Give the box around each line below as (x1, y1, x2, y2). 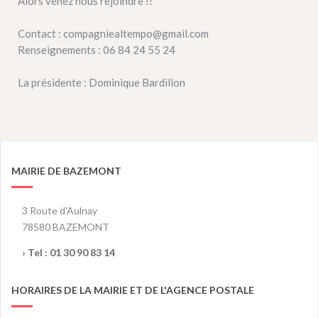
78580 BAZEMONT (22, 221, 109, 233)
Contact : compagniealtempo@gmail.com (18, 27, 211, 40)
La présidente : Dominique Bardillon (18, 76, 185, 89)
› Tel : (22, 246, 50, 258)
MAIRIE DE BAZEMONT (11, 165, 121, 177)
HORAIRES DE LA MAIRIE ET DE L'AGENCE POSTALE (11, 284, 254, 296)
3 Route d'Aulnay (22, 204, 97, 216)
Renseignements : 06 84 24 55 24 (18, 43, 177, 56)
